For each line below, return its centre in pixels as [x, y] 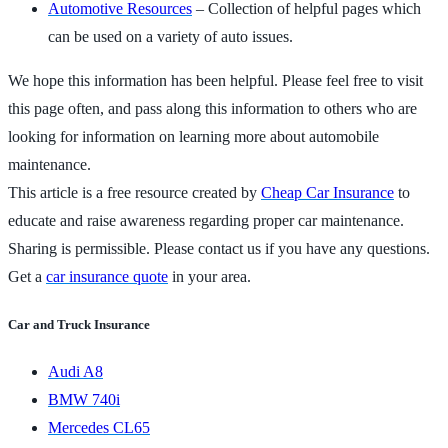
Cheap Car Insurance [327, 192]
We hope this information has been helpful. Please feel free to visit [215, 80]
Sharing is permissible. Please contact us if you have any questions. [219, 248]
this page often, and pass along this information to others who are [212, 108]
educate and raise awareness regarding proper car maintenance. [206, 220]
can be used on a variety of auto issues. [170, 36]
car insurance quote [107, 276]
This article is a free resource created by [134, 192]
